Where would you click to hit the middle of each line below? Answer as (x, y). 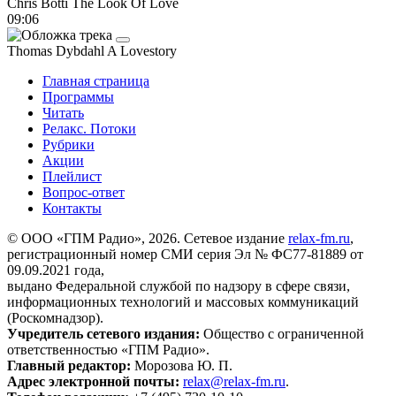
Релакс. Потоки (89, 128)
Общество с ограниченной (282, 333)
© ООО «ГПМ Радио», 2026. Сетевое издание (148, 238)
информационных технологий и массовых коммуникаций (183, 301)
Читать (63, 112)
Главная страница (96, 80)
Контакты (72, 208)
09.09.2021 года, (56, 270)
